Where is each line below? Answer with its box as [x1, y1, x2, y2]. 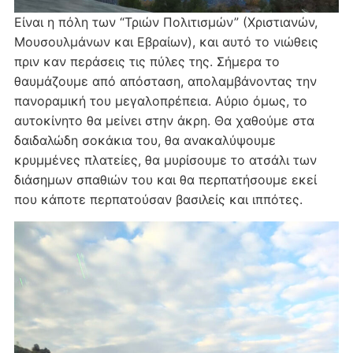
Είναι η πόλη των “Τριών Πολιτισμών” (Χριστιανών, [13, 13, 318, 30]
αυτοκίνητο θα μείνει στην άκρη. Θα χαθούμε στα [13, 112, 314, 128]
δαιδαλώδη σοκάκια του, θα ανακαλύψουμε [13, 132, 276, 148]
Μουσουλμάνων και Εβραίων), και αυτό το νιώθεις [13, 33, 318, 50]
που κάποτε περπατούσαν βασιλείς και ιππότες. [13, 191, 303, 207]
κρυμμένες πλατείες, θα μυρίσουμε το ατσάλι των [13, 151, 317, 168]
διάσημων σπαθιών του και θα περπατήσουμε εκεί [13, 171, 317, 188]
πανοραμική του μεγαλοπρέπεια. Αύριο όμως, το [13, 92, 307, 109]
